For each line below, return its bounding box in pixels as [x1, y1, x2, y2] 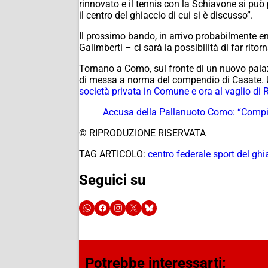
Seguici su [79, 171, 145, 188]
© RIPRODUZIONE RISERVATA [79, 127, 206, 139]
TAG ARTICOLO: [79, 148, 145, 160]
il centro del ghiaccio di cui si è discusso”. [79, 9, 253, 21]
